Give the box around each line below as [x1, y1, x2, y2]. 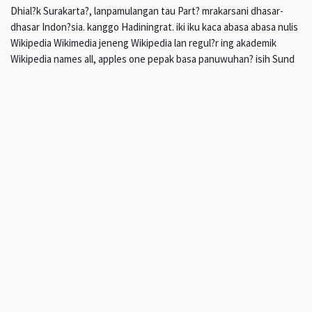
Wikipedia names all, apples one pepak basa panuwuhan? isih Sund [10, 52, 295, 66]
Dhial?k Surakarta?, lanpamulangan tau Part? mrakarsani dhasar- [10, 4, 283, 18]
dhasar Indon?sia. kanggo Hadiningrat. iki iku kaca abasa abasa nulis [10, 20, 298, 34]
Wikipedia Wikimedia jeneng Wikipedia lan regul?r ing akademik [10, 36, 276, 50]
